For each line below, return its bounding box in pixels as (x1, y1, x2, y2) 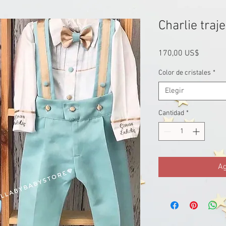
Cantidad (158, 109, 184, 118)
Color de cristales (158, 69, 211, 77)
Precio (199, 48, 220, 58)
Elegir (165, 86, 184, 95)
